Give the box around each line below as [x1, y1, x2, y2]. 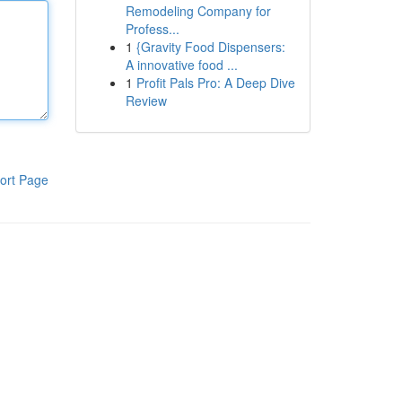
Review [125, 92, 167, 109]
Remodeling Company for [125, 2, 271, 20]
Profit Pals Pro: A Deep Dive [135, 74, 295, 92]
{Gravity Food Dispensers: [135, 38, 285, 56]
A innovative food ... [125, 56, 238, 74]
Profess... [125, 20, 179, 38]
